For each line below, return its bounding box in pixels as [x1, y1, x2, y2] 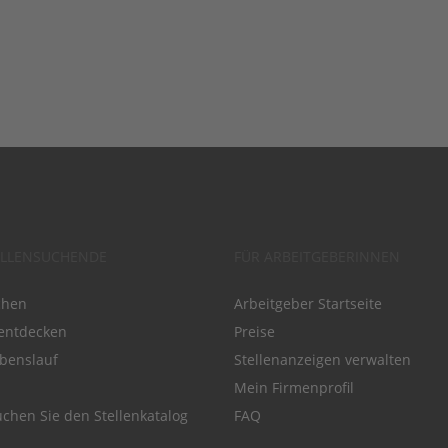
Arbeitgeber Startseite [234, 294, 382, 314]
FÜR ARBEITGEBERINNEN [234, 247, 400, 267]
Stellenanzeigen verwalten [234, 350, 411, 370]
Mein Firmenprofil [234, 378, 354, 398]
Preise [234, 322, 275, 342]
